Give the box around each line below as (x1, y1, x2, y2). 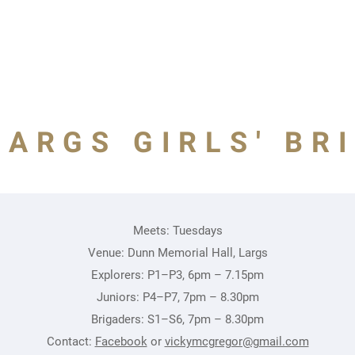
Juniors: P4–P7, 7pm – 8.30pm (96, 290, 259, 304)
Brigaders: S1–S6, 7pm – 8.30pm (91, 312, 264, 326)
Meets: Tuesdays (132, 223, 223, 238)
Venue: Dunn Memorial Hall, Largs (87, 246, 268, 260)
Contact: (46, 334, 95, 349)
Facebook (94, 334, 147, 349)
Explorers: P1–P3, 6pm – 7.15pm (91, 268, 264, 282)
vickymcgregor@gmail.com (164, 334, 309, 349)
